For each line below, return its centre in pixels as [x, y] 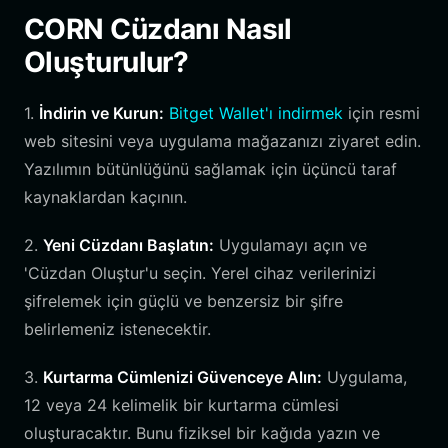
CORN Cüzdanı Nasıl [158, 29]
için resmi [381, 113]
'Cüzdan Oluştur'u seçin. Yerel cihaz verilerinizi [200, 273]
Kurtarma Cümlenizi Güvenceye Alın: [182, 377]
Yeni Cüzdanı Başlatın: [128, 245]
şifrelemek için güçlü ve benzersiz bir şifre [183, 301]
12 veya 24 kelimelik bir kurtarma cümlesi [181, 405]
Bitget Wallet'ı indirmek [256, 113]
